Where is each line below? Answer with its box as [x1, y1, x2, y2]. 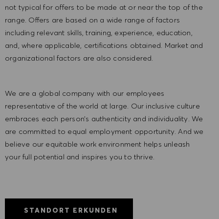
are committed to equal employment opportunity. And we [5, 127, 204, 136]
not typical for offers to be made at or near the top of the [5, 2, 203, 12]
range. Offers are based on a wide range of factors [5, 15, 180, 25]
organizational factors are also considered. [5, 53, 155, 63]
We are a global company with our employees [5, 88, 165, 98]
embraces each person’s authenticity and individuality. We [5, 114, 203, 124]
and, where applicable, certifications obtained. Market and [5, 41, 203, 50]
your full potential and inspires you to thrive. [5, 152, 155, 162]
